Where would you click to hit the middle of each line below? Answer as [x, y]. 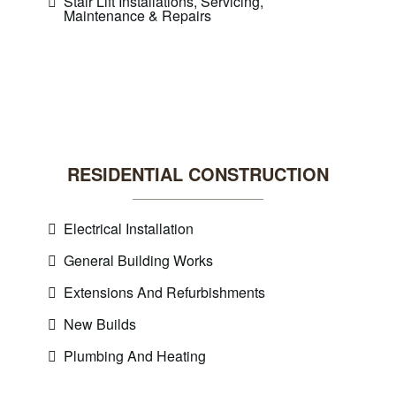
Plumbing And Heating [135, 356]
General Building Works [138, 260]
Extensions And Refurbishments [164, 292]
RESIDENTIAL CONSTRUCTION [198, 174]
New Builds [100, 324]
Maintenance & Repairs [137, 15]
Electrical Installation [129, 228]
